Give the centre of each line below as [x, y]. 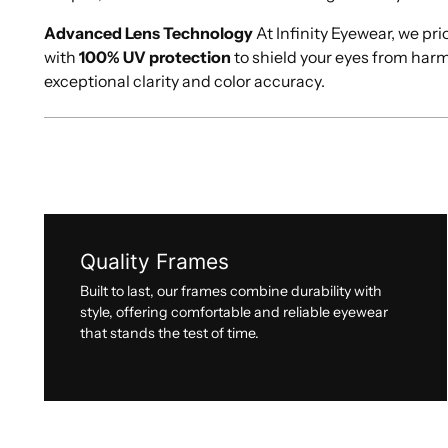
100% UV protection [155, 56]
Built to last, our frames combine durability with [231, 290]
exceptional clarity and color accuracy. [185, 80]
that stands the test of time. [170, 332]
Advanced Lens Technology [149, 32]
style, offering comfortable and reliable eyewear [234, 311]
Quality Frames [155, 261]
